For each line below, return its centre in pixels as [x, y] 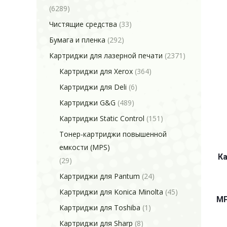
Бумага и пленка [77, 40]
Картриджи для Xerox [96, 71]
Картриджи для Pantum [100, 176]
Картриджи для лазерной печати [106, 55]
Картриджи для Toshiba [100, 207]
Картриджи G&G [87, 103]
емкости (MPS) [85, 147]
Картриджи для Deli [93, 87]
